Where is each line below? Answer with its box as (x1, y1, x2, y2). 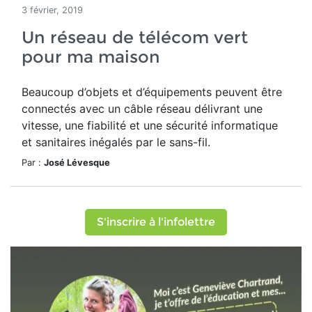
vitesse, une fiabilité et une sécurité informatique (22, 118, 278, 132)
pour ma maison (22, 47, 160, 67)
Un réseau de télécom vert (22, 27, 248, 47)
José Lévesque (44, 157, 110, 168)
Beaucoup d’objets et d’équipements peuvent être (22, 85, 282, 99)
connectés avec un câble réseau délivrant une (22, 102, 263, 116)
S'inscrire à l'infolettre (97, 215, 215, 228)
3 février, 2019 (22, 5, 83, 15)
